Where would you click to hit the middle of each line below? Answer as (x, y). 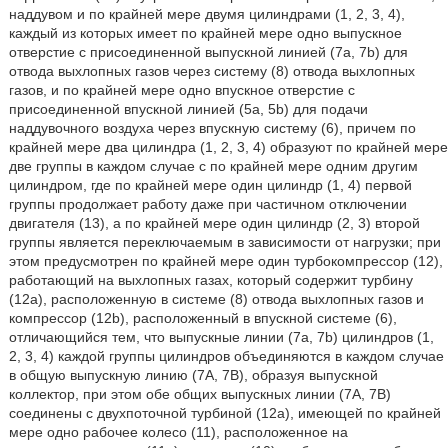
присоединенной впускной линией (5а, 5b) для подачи (188, 109)
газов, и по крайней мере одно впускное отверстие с (181, 90)
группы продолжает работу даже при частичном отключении (207, 204)
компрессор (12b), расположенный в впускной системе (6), (202, 318)
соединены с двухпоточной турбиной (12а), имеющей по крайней (224, 413)
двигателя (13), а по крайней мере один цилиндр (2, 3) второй (214, 223)
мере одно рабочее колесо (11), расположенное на (178, 432)
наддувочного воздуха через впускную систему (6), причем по (212, 128)
